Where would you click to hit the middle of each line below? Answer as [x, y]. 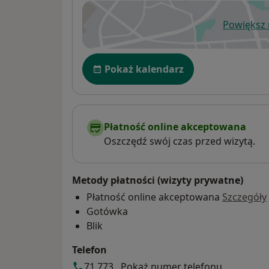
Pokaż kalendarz [144, 69]
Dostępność [113, 59]
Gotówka [107, 211]
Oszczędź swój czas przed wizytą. [180, 141]
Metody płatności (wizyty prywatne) [158, 180]
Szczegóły [244, 197]
